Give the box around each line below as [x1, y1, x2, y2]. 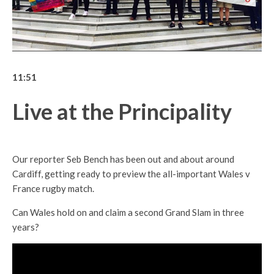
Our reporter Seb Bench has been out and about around [12, 154, 234, 165]
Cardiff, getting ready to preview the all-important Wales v [12, 168, 250, 180]
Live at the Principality [12, 98, 232, 125]
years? [12, 221, 39, 233]
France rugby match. [12, 183, 94, 194]
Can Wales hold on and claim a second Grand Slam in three [12, 207, 244, 218]
